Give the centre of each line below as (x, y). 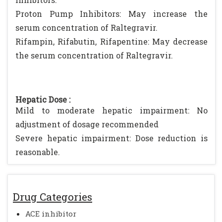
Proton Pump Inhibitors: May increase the (111, 14)
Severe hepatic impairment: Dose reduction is (111, 138)
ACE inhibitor (51, 214)
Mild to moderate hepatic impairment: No (111, 110)
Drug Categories (53, 197)
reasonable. (38, 152)
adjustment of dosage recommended (87, 124)
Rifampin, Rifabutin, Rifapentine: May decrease (111, 41)
